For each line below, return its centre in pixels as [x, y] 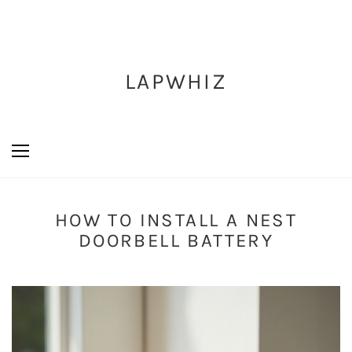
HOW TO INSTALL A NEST [176, 220]
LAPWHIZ [176, 81]
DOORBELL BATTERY [176, 240]
